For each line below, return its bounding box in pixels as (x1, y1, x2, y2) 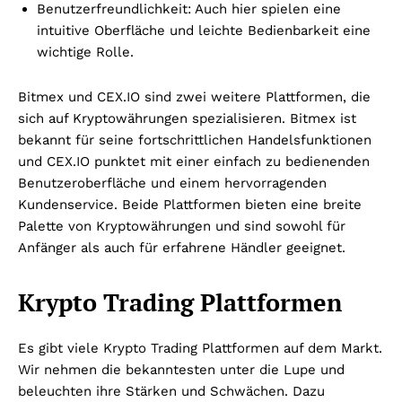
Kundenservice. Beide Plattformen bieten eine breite (18, 196, 362, 213)
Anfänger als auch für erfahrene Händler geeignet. (18, 239, 345, 256)
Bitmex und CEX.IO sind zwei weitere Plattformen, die (18, 88, 371, 105)
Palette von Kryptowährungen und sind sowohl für (18, 217, 345, 234)
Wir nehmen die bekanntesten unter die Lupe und (18, 361, 345, 378)
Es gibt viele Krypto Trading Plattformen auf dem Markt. (18, 339, 382, 356)
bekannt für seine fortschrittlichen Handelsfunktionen (18, 131, 371, 148)
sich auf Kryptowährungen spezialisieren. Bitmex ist (18, 109, 356, 127)
